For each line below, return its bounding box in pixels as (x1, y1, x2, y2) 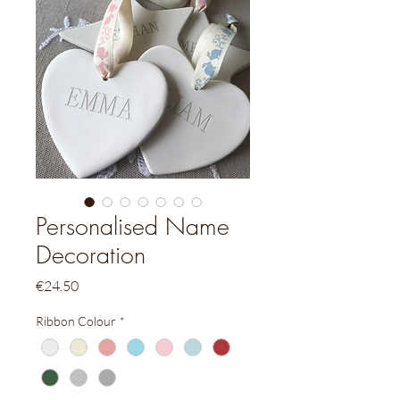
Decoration (36, 239, 146, 271)
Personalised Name (36, 211, 229, 243)
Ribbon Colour (36, 313, 116, 329)
